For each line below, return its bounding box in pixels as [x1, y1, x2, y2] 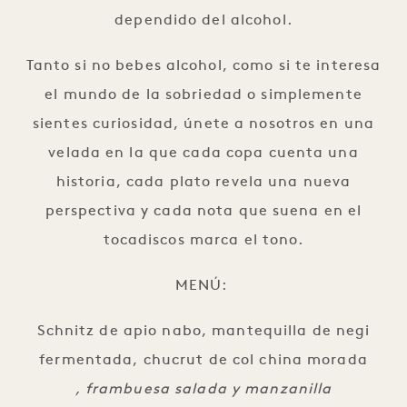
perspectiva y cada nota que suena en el [45, 203, 362, 219]
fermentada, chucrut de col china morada [39, 352, 368, 368]
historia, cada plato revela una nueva [55, 174, 352, 190]
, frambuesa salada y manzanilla [74, 382, 333, 397]
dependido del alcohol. [114, 13, 293, 28]
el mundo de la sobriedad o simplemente [45, 87, 362, 103]
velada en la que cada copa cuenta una [48, 145, 359, 161]
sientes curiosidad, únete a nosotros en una [32, 116, 375, 132]
